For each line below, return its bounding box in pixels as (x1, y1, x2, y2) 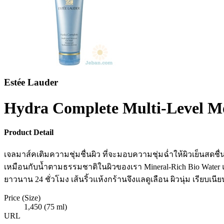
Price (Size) (4, 193, 40, 202)
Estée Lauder (4, 77, 58, 88)
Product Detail (4, 128, 53, 137)
